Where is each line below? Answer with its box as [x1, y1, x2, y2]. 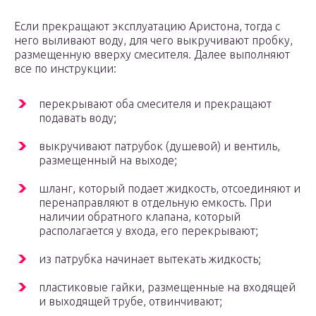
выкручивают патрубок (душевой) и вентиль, [39, 140, 280, 153]
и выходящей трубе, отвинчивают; [39, 295, 222, 308]
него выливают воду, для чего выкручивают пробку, [14, 34, 293, 47]
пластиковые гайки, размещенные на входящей [39, 281, 296, 294]
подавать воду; [39, 111, 116, 125]
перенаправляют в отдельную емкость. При [39, 196, 272, 209]
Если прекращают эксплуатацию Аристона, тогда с [14, 20, 280, 33]
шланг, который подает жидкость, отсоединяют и [39, 182, 300, 195]
